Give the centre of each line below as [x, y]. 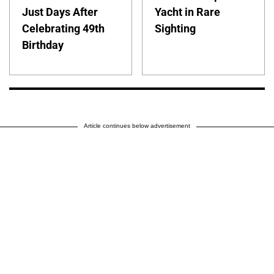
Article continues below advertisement [137, 126]
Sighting [176, 29]
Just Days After [60, 12]
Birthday [43, 45]
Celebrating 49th [63, 29]
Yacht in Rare [188, 12]
